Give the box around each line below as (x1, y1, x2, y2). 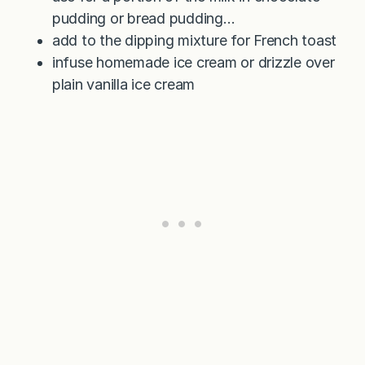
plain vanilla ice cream (52, 76, 196, 94)
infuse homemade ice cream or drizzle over (52, 54, 335, 72)
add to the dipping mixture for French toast (52, 32, 337, 50)
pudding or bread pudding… (52, 10, 235, 28)
